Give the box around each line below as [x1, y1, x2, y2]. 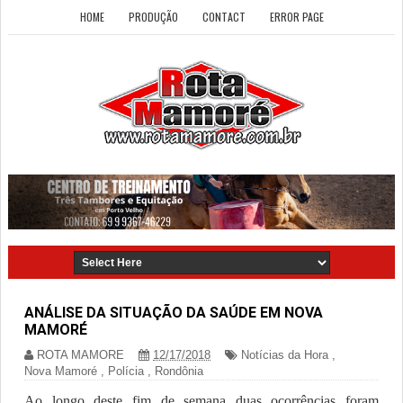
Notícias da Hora [241, 348, 328, 363]
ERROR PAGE [269, 9, 324, 24]
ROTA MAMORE [37, 348, 124, 363]
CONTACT [201, 9, 246, 24]
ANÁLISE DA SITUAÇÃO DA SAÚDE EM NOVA [24, 304, 323, 322]
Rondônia [155, 364, 203, 379]
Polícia [108, 364, 144, 379]
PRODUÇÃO [128, 9, 178, 24]
